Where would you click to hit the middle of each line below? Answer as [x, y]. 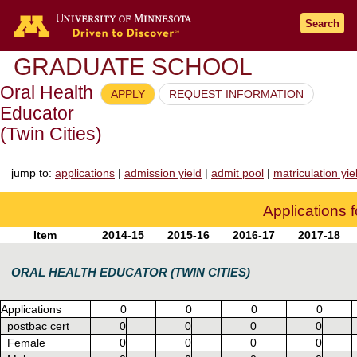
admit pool [237, 173]
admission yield [163, 173]
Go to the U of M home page [282, 22]
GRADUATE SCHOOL [133, 67]
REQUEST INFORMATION [236, 94]
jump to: [33, 173]
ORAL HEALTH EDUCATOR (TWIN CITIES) [131, 272]
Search [322, 24]
